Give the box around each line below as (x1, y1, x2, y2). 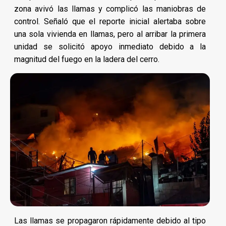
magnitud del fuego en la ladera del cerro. (14, 54, 159, 64)
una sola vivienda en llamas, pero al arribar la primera (14, 29, 206, 39)
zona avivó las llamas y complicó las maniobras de (14, 4, 206, 14)
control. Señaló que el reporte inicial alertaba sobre (14, 16, 206, 26)
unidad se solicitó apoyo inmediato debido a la (14, 41, 206, 51)
